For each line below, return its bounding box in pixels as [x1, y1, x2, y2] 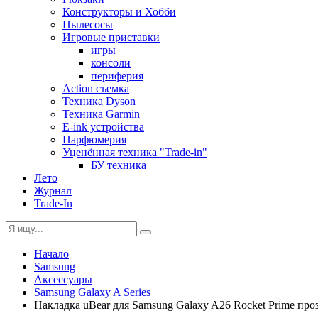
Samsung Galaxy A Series [34, 286, 150, 298]
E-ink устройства [62, 121, 144, 133]
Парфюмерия [62, 133, 126, 146]
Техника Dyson [62, 95, 136, 107]
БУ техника [91, 159, 146, 171]
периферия [91, 70, 143, 82]
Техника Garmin [62, 108, 140, 120]
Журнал [34, 185, 72, 197]
